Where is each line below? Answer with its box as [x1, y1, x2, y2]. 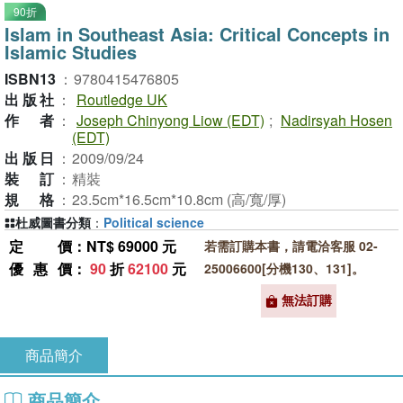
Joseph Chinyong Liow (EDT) [76, 110, 264, 130]
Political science [103, 213, 204, 231]
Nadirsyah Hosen [281, 110, 392, 130]
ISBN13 [4, 68, 56, 89]
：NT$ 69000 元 [72, 236, 176, 256]
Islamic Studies [4, 39, 137, 65]
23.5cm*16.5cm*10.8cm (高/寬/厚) [72, 189, 286, 210]
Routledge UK [76, 89, 167, 110]
